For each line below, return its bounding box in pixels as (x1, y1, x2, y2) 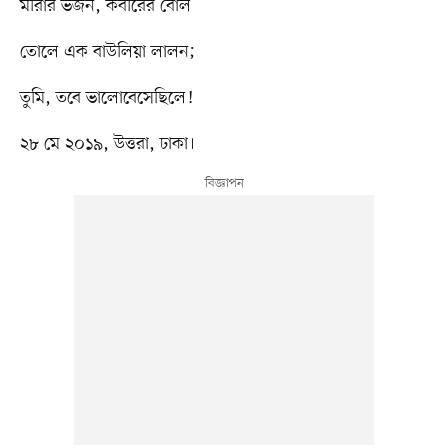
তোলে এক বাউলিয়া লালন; (19, 39, 201, 64)
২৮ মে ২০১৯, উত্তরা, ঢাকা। (19, 131, 195, 156)
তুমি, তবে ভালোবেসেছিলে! (19, 85, 198, 110)
